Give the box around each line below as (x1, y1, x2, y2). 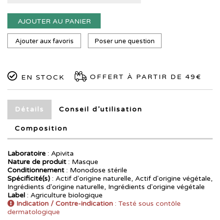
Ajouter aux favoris (15, 37, 74, 45)
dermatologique (7, 208, 60, 216)
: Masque (66, 158, 98, 166)
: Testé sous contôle (113, 199, 181, 208)
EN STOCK (18, 73, 65, 82)
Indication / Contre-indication (16, 199, 113, 208)
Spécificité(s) (7, 174, 50, 183)
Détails (15, 105, 44, 113)
